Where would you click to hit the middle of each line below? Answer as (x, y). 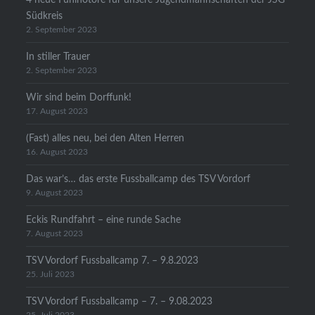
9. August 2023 (55, 193)
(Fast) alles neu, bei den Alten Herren (105, 139)
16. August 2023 (57, 153)
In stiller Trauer (58, 57)
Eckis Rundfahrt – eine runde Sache (104, 220)
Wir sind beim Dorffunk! (79, 98)
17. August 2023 (57, 112)
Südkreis (45, 16)
